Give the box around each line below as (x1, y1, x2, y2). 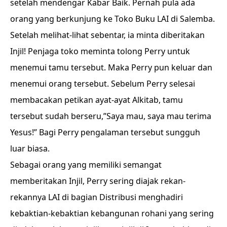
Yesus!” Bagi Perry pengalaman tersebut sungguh (10, 127, 200, 138)
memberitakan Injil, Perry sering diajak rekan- (10, 175, 185, 186)
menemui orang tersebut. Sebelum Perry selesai (10, 78, 195, 89)
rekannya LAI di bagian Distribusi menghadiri (10, 192, 183, 203)
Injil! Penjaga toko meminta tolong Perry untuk (10, 46, 190, 57)
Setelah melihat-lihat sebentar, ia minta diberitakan (10, 29, 205, 41)
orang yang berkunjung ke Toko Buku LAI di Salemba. (10, 13, 215, 24)
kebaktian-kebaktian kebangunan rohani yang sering (10, 208, 214, 219)
